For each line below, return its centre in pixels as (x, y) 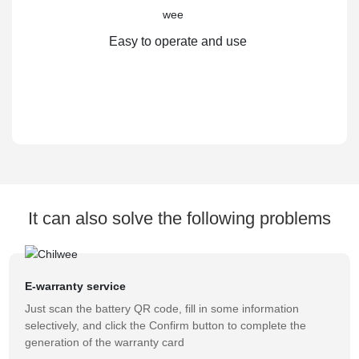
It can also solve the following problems (179, 218)
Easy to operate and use (179, 41)
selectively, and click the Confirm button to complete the (166, 326)
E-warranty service (76, 286)
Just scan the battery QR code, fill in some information (162, 309)
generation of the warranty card (105, 343)
